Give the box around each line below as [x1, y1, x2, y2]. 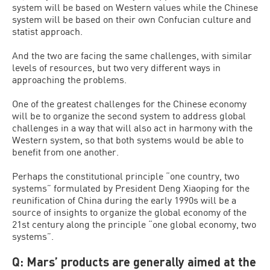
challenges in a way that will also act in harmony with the [12, 122, 253, 133]
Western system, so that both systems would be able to [12, 134, 243, 145]
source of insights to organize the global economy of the [12, 206, 246, 218]
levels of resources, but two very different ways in [12, 61, 221, 73]
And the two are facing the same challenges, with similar [12, 49, 252, 61]
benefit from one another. [12, 146, 119, 157]
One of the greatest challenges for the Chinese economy [12, 98, 246, 109]
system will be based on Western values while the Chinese [12, 1, 258, 13]
